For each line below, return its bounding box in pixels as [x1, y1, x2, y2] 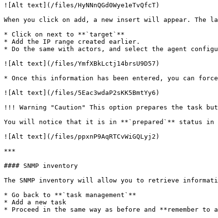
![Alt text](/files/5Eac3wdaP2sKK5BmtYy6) [4, 89, 160, 96]
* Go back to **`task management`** [4, 191, 136, 199]
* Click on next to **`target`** [4, 31, 125, 38]
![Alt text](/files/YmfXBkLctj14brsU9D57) [4, 60, 160, 67]
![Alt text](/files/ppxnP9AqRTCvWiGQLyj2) [4, 133, 160, 140]
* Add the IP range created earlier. [4, 38, 140, 45]
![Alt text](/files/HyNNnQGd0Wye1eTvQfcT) [4, 1, 160, 9]
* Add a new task [4, 199, 66, 206]
